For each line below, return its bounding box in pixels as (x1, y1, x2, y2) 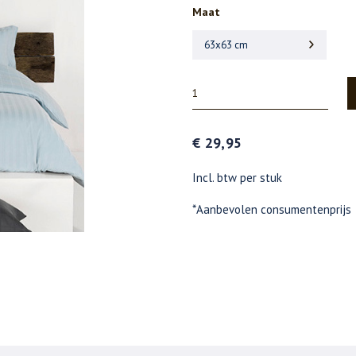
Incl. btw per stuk (192, 170, 282, 185)
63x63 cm (204, 38, 248, 52)
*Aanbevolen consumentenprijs (192, 202, 351, 217)
